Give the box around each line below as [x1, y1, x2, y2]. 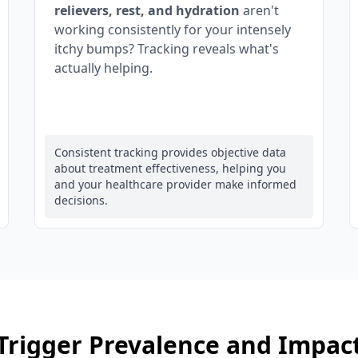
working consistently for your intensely [54, 21, 291, 38]
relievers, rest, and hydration [54, 2, 240, 19]
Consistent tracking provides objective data [54, 145, 286, 160]
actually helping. [54, 59, 153, 77]
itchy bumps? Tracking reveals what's [54, 40, 279, 58]
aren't [239, 2, 279, 19]
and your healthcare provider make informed [54, 177, 296, 192]
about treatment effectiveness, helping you [54, 161, 286, 176]
